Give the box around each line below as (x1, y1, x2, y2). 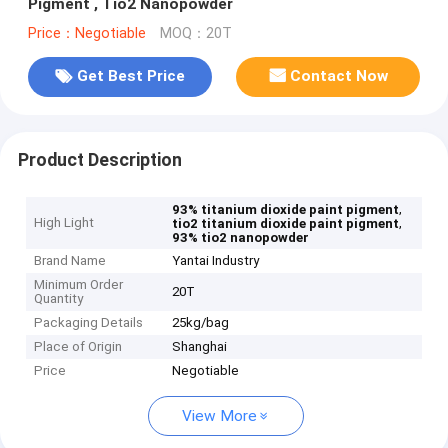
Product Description (17, 149, 182, 170)
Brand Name (34, 253, 107, 269)
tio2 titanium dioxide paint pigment (172, 216, 400, 232)
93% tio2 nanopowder (172, 230, 310, 246)
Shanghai (172, 339, 228, 355)
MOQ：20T (159, 24, 232, 42)
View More (182, 407, 257, 426)
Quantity (34, 291, 84, 307)
